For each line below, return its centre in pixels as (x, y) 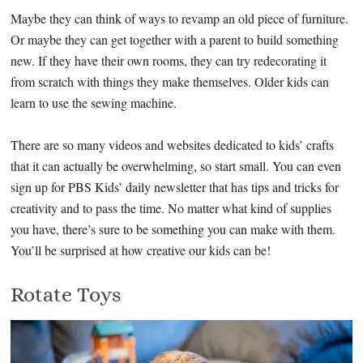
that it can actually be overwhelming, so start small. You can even (176, 166)
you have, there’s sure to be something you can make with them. (173, 229)
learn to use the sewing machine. (94, 103)
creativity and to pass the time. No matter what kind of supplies (171, 208)
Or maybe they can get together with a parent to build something (175, 40)
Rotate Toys (66, 295)
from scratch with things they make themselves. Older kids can (170, 82)
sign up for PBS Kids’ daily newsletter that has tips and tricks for (175, 187)
